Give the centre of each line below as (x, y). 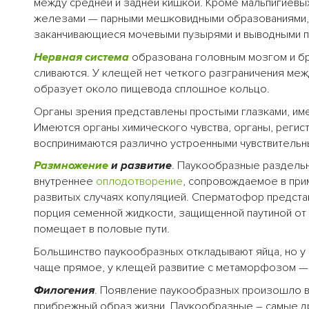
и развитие (140, 166)
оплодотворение (139, 182)
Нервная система (81, 57)
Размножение (71, 166)
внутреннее (65, 182)
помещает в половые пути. (102, 229)
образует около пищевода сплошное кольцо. (152, 89)
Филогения (64, 291)
